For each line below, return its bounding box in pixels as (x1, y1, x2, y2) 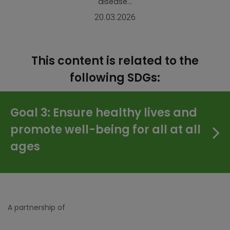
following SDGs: (70, 70, 160, 86)
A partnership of (8, 202, 65, 213)
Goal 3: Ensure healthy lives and (10, 105, 197, 121)
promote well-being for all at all (10, 122, 201, 138)
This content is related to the (31, 53, 199, 69)
